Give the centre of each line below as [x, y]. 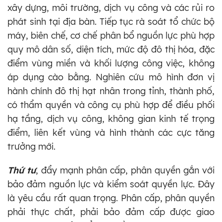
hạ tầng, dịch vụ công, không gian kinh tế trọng [111, 118]
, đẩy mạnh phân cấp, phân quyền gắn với [125, 170]
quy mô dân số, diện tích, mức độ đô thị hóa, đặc [111, 49]
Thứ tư [22, 170]
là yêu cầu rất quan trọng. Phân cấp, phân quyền [111, 198]
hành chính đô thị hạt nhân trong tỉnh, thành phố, [111, 91]
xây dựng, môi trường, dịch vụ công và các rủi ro [111, 7]
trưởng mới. [31, 146]
